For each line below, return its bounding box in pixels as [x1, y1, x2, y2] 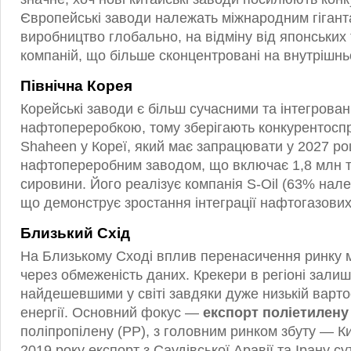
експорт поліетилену [199, 305, 349, 320]
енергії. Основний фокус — [20, 305, 199, 320]
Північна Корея [20, 78, 132, 94]
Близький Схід [20, 225, 130, 241]
